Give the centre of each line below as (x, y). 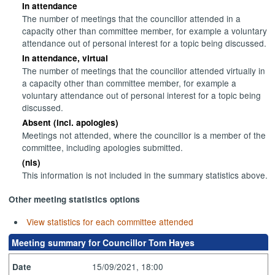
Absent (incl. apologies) (71, 123)
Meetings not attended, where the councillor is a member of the (144, 135)
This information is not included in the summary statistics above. (145, 175)
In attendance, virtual (65, 58)
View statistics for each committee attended (110, 221)
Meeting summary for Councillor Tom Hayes (103, 242)
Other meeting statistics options (75, 199)
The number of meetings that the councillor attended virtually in (144, 71)
